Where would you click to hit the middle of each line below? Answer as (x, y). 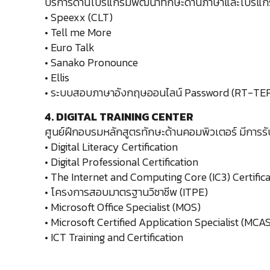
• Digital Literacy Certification (111, 147)
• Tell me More (78, 32)
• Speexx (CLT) (79, 17)
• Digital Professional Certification (122, 162)
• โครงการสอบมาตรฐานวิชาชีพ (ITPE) (127, 192)
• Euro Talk (70, 47)
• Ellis (57, 77)
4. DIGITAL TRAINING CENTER (119, 117)
